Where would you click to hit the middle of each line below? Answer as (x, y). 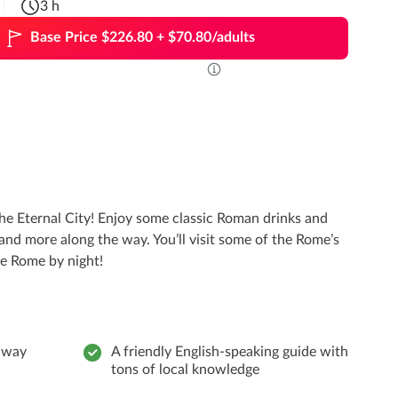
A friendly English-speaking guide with (230, 352)
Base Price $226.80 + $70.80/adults (143, 38)
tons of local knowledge (185, 370)
